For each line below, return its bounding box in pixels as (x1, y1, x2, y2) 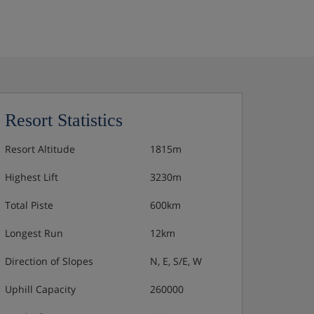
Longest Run (5, 226, 63, 240)
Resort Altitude (5, 142, 75, 156)
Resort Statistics (5, 110, 123, 130)
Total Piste (5, 198, 53, 212)
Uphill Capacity (5, 282, 76, 296)
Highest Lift (5, 170, 58, 184)
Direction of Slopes (5, 254, 93, 268)
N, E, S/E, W (150, 254, 202, 268)
